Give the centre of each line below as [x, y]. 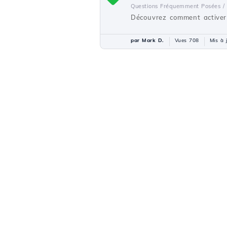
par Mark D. [147, 40]
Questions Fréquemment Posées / [178, 6]
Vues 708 [187, 40]
